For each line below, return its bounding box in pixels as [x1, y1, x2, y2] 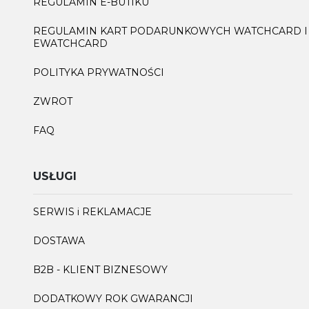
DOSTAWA [33, 234, 85, 247]
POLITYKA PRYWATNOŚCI [33, 66, 164, 79]
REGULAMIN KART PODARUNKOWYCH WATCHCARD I [33, 24, 308, 37]
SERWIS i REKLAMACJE [33, 205, 152, 218]
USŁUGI [33, 169, 77, 183]
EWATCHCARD [33, 37, 108, 50]
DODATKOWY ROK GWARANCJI [33, 292, 193, 305]
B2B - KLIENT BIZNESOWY [33, 263, 168, 276]
